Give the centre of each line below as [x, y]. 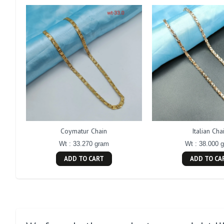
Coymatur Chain [84, 131]
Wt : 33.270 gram [84, 144]
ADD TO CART [84, 159]
